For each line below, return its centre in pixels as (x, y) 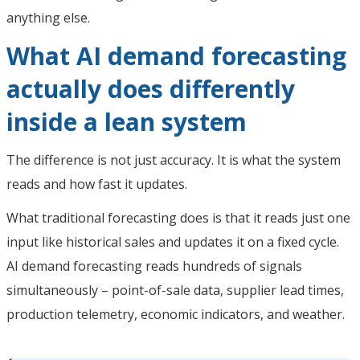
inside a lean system (127, 121)
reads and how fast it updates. (98, 184)
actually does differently (151, 88)
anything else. (48, 17)
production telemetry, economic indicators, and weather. (176, 314)
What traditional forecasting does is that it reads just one (178, 217)
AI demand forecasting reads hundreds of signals (154, 266)
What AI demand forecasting (176, 55)
